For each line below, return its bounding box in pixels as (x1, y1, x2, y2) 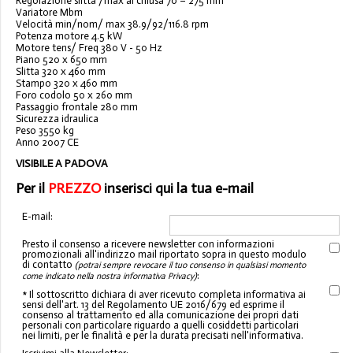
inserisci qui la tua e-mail (101, 180, 254, 198)
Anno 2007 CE (16, 136, 79, 148)
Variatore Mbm (16, 6, 83, 18)
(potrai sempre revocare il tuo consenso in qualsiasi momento (75, 260, 307, 271)
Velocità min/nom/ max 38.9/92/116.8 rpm (16, 17, 209, 30)
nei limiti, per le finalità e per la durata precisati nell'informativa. (22, 329, 304, 342)
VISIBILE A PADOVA (16, 157, 108, 171)
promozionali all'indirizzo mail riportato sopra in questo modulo (22, 248, 307, 261)
